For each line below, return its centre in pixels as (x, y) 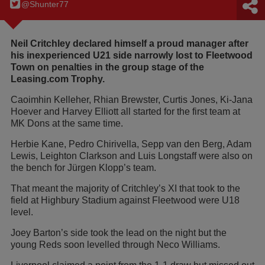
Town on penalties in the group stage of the (107, 67)
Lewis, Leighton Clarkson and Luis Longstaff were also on (132, 156)
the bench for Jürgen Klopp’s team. (83, 168)
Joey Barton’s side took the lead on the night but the (119, 233)
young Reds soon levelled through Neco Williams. (115, 245)
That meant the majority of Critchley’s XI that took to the (125, 189)
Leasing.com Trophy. (58, 79)
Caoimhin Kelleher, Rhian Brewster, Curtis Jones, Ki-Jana (132, 100)
